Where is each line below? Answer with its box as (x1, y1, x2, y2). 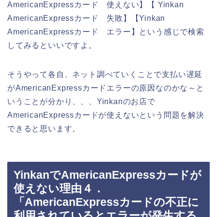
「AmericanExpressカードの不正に (14, 196, 199, 209)
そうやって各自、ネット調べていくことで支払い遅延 (7, 70, 203, 78)
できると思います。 (7, 124, 81, 133)
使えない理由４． (14, 182, 104, 195)
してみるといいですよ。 (7, 41, 97, 49)
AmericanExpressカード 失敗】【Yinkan (7, 14, 166, 22)
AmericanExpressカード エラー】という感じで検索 (7, 27, 204, 36)
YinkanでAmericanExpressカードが (14, 169, 201, 182)
